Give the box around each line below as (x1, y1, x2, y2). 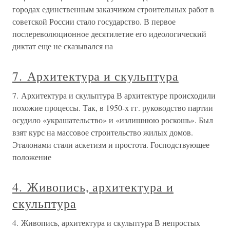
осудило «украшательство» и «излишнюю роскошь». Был (12, 114, 213, 125)
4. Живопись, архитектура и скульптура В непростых (12, 217, 200, 228)
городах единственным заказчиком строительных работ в (12, 4, 214, 14)
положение (12, 151, 51, 162)
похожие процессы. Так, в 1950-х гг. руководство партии (12, 102, 213, 113)
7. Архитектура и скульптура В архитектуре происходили (12, 90, 216, 101)
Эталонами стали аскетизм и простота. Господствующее (12, 139, 209, 150)
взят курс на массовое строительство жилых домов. (12, 127, 193, 138)
